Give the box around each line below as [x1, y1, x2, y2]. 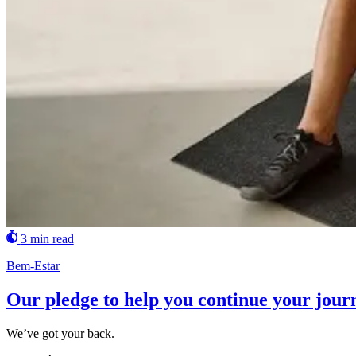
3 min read [20, 231, 74, 246]
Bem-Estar [6, 258, 60, 273]
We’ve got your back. [6, 326, 114, 340]
